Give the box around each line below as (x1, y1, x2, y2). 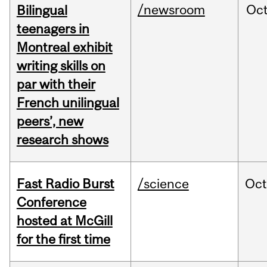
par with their (16, 76, 95, 92)
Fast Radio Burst (16, 176, 114, 192)
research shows (16, 132, 108, 148)
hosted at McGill (16, 213, 113, 229)
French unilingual (16, 95, 119, 111)
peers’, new (16, 113, 83, 129)
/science (137, 176, 189, 192)
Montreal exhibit (16, 39, 113, 55)
